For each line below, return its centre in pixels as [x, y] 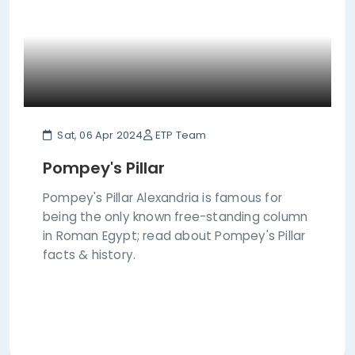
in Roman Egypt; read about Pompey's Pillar [174, 236]
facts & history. [90, 255]
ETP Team [181, 135]
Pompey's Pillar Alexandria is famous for [162, 198]
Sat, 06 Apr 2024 [99, 135]
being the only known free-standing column [176, 217]
